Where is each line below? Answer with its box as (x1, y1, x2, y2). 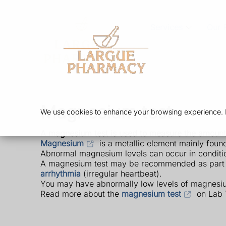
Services (150, 22, 183, 33)
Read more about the (40, 188, 122, 199)
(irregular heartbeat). (81, 168, 164, 179)
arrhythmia (40, 168, 81, 179)
